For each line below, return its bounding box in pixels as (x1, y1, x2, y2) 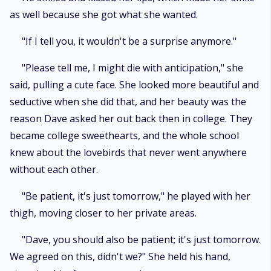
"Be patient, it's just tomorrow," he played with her (22, 189, 250, 203)
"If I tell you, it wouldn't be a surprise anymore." (22, 34, 237, 48)
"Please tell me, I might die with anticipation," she (22, 61, 243, 74)
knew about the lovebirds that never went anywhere (10, 146, 247, 159)
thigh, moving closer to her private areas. (10, 206, 197, 220)
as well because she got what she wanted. (10, 8, 198, 21)
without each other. (10, 163, 98, 176)
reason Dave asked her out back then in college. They (10, 112, 252, 125)
